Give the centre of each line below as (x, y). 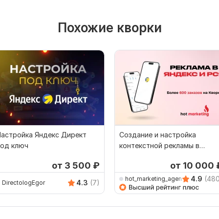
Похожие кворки (109, 27)
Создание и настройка (158, 134)
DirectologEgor (23, 183)
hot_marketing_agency (157, 179)
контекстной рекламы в (159, 145)
